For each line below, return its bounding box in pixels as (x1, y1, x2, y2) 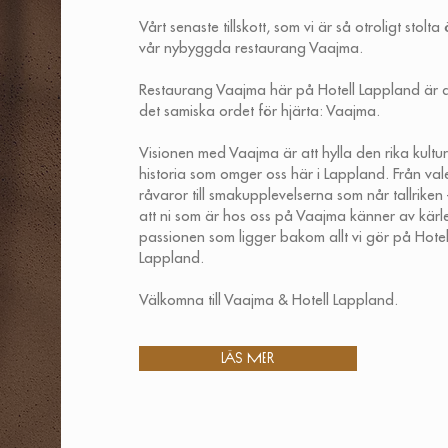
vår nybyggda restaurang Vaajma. (139, 41, 364, 56)
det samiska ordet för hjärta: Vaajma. (139, 104, 381, 119)
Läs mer (221, 351, 276, 366)
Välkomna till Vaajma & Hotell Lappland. (139, 293, 399, 308)
